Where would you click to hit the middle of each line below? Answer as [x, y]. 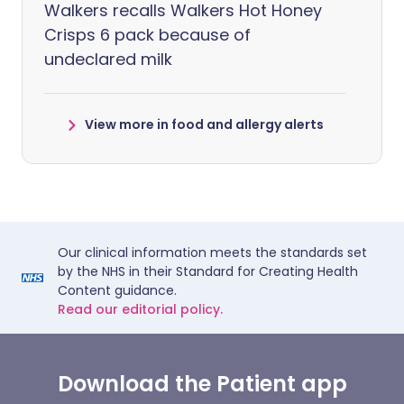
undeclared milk [108, 59]
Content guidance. [117, 290]
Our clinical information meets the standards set [212, 252]
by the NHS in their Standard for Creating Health [208, 271]
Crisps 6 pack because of [147, 35]
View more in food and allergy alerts [204, 124]
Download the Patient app [202, 384]
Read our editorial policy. [140, 309]
